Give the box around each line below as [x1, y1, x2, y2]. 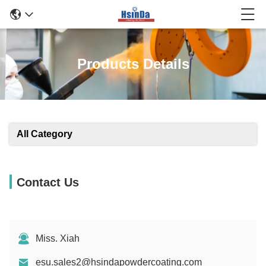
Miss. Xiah [36, 233, 80, 243]
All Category [17, 129, 72, 139]
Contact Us [17, 176, 79, 189]
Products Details [77, 56, 189, 72]
